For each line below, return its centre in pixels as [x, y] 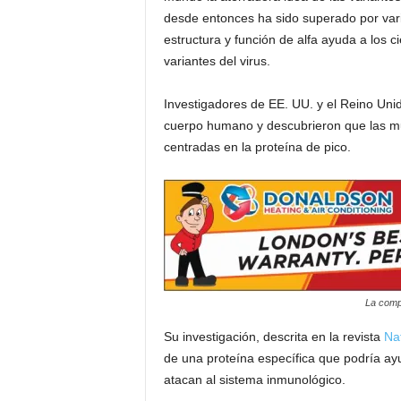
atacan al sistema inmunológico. [254, 380]
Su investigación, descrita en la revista [272, 337]
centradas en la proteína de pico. [257, 147]
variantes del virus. [217, 61]
